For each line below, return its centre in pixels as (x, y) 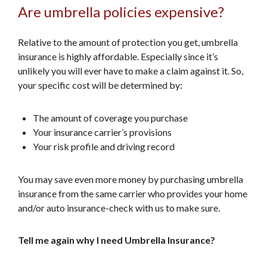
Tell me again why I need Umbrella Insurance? (117, 240)
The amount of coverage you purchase (110, 118)
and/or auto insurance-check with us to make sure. (119, 208)
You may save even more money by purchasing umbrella (131, 179)
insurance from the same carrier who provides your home (133, 193)
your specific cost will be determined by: (100, 85)
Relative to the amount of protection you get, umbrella (128, 42)
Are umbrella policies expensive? (121, 12)
